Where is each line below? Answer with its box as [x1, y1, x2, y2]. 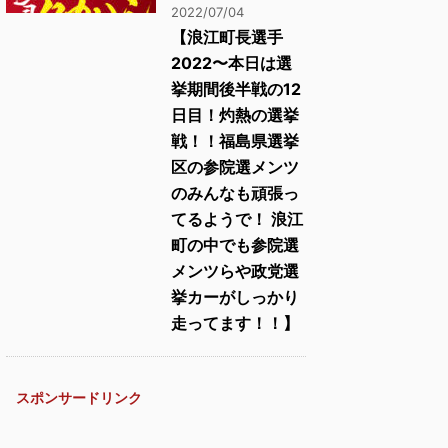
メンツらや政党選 [171, 260, 299, 281]
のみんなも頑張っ [171, 182, 299, 203]
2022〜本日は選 [171, 52, 292, 73]
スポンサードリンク [16, 388, 142, 406]
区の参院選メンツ [171, 156, 299, 177]
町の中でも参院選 [171, 234, 299, 255]
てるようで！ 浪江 [171, 208, 303, 229]
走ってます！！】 [171, 312, 299, 333]
